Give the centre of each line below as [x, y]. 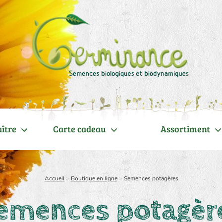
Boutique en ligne [94, 179]
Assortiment [185, 129]
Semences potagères [151, 179]
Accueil [54, 179]
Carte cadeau [80, 129]
